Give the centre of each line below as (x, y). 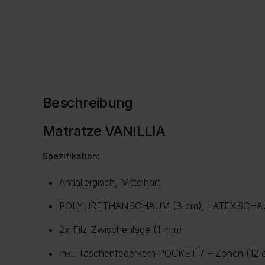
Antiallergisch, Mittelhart (110, 182)
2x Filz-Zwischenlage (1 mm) (121, 230)
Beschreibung (88, 103)
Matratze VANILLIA (104, 131)
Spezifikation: (71, 156)
